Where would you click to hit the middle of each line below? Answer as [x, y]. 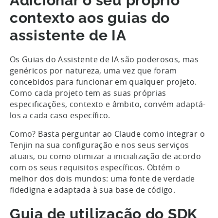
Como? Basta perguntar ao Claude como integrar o [107, 134]
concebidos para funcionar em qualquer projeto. [103, 82]
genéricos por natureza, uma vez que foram [93, 70]
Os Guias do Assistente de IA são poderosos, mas [104, 59]
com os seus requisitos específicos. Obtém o [95, 167]
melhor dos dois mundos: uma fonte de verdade [102, 178]
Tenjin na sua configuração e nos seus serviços [100, 145]
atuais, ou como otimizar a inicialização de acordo [105, 156]
